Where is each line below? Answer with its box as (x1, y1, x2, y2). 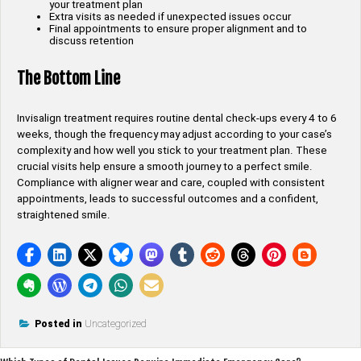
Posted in (35, 317, 85, 330)
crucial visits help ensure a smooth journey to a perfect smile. (17, 160, 313, 172)
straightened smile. (17, 208, 110, 221)
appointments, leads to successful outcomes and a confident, (17, 192, 318, 205)
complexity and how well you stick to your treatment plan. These (17, 143, 327, 156)
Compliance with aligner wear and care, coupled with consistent (17, 176, 325, 189)
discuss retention (49, 35, 134, 48)
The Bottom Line (17, 68, 120, 89)
